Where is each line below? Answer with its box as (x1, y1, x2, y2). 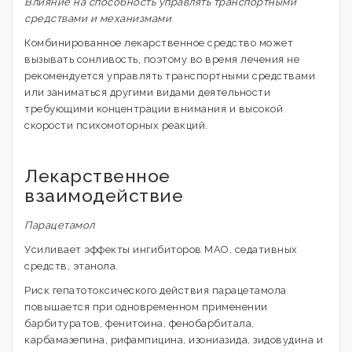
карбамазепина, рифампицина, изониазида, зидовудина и (24, 334, 323, 346)
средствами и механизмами (24, 13, 171, 24)
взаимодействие (24, 185, 183, 206)
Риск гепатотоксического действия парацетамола (24, 284, 287, 296)
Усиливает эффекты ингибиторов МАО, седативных (24, 244, 298, 255)
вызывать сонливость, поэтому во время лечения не (24, 53, 299, 65)
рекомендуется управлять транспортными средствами (24, 70, 315, 82)
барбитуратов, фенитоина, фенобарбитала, (24, 317, 255, 329)
